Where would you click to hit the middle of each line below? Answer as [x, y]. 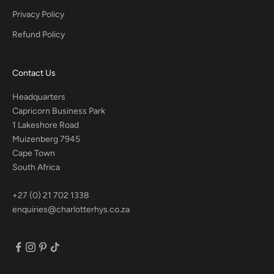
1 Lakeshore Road [46, 125]
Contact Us [34, 73]
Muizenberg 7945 [46, 139]
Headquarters [39, 97]
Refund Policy [39, 34]
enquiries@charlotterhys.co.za [71, 209]
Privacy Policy [38, 14]
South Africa [36, 167]
